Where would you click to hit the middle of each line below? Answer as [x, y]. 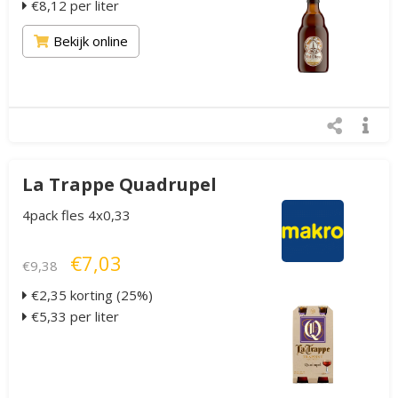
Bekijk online [91, 41]
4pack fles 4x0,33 [76, 215]
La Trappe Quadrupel [119, 184]
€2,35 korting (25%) [90, 295]
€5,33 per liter [73, 316]
